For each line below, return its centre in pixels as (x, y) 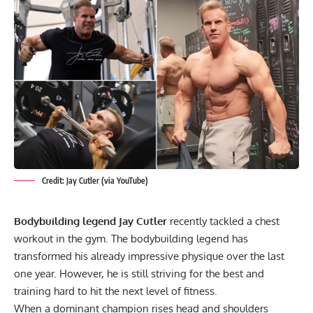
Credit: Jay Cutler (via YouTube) (95, 181)
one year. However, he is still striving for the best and (139, 274)
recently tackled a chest (223, 221)
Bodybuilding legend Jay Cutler (90, 221)
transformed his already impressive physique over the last (149, 256)
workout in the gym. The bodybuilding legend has (131, 239)
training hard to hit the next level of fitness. (116, 291)
